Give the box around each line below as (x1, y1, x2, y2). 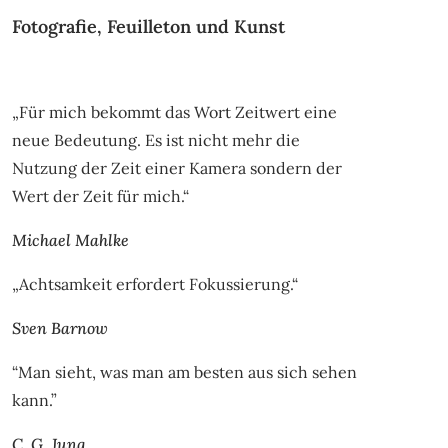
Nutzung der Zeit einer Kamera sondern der (11, 158, 342, 179)
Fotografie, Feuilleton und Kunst (11, 15, 285, 39)
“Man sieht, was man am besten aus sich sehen (11, 362, 357, 383)
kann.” (11, 390, 57, 411)
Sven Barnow (11, 318, 108, 339)
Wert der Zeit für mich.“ (11, 186, 189, 207)
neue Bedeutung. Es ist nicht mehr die (11, 130, 300, 151)
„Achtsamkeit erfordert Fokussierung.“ (11, 274, 298, 295)
